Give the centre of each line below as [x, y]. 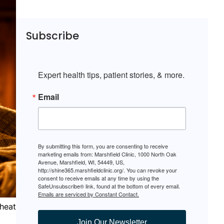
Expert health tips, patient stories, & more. [111, 75]
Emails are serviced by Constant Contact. [88, 194]
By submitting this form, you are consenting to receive [103, 146]
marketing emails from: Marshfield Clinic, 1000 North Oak [107, 154]
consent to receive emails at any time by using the [98, 178]
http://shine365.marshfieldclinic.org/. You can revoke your [107, 170]
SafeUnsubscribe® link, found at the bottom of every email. [109, 186]
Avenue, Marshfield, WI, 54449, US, [81, 162]
